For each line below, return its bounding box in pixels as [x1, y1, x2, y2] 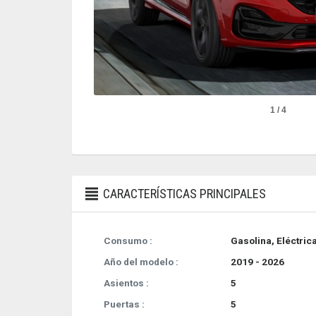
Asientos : [104, 277, 149, 289]
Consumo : [104, 235, 152, 247]
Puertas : [104, 298, 145, 310]
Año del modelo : [104, 256, 178, 268]
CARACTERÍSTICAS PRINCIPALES [100, 186, 267, 202]
